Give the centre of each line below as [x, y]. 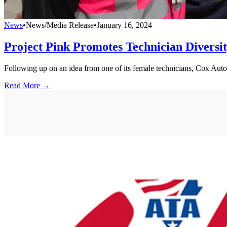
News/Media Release [60, 25]
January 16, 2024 [124, 25]
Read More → [27, 85]
